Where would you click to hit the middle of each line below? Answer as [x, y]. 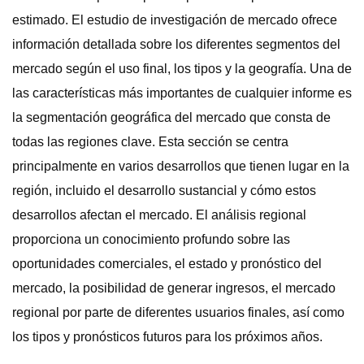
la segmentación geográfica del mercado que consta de [171, 117]
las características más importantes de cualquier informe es [182, 93]
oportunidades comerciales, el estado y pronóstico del [167, 264]
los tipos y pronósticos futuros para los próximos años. [167, 337]
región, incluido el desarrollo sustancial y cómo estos [164, 191]
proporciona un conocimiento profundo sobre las [151, 239]
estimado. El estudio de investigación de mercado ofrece [175, 20]
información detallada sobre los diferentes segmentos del [176, 44]
